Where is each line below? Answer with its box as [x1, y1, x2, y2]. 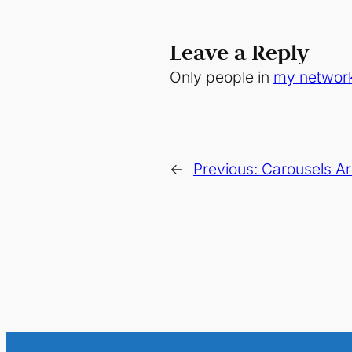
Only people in [170, 68, 273, 87]
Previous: [193, 159, 262, 179]
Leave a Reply [170, 38, 309, 67]
